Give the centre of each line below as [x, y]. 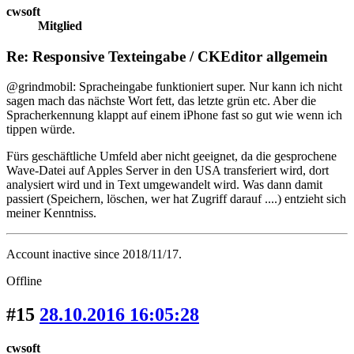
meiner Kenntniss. [51, 213]
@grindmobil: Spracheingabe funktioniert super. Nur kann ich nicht [174, 87]
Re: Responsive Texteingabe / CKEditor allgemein [167, 56]
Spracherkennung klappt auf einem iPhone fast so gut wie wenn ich [174, 115]
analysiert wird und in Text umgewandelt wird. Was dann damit [164, 185]
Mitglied [60, 25]
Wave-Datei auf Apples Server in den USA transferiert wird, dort [168, 171]
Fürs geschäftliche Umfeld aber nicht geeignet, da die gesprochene [171, 156]
